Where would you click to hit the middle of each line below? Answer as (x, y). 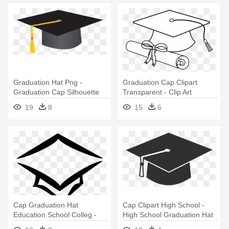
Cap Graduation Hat (46, 205)
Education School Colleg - (55, 215)
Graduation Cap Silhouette (56, 92)
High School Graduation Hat (168, 215)
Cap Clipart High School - (164, 205)
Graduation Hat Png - (48, 83)
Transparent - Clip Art (157, 92)
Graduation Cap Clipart (160, 83)
